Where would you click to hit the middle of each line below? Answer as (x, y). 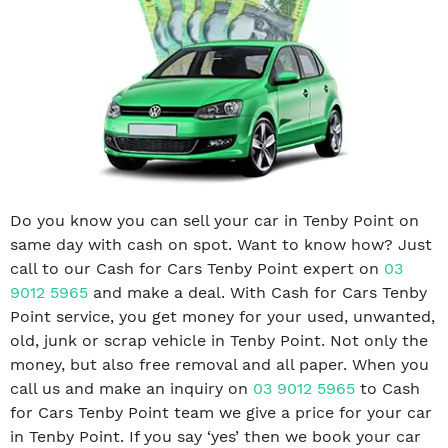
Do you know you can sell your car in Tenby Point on (214, 220)
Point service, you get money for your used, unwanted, (222, 316)
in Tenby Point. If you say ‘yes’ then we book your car (215, 436)
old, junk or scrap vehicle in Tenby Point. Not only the (219, 340)
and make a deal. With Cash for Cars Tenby (257, 292)
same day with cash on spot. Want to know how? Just (221, 244)
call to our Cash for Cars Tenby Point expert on (197, 268)
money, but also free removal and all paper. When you (219, 364)
